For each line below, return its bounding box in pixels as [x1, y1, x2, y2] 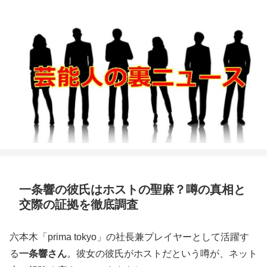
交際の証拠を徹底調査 [19, 198, 138, 212]
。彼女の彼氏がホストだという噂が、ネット [67, 249, 257, 259]
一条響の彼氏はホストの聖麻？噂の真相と [19, 183, 246, 197]
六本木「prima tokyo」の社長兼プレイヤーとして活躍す [10, 232, 249, 243]
